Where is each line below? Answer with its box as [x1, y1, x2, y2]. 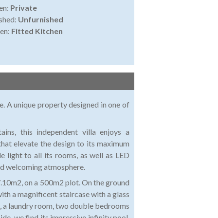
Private [10, 3, 37, 13]
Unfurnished [18, 15, 63, 24]
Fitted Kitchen [11, 26, 63, 36]
